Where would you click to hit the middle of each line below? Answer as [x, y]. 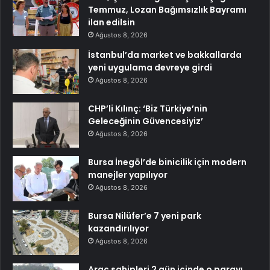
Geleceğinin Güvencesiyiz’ [146, 121]
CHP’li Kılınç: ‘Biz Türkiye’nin [148, 109]
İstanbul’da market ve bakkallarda [165, 55]
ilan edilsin [111, 23]
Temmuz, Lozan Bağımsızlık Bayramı [167, 10]
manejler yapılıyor [128, 175]
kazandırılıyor [118, 229]
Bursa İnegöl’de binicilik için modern [167, 162]
